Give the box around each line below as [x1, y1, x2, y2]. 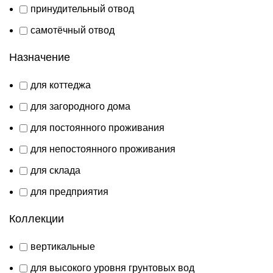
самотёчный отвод [30, 24, 115, 35]
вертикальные [30, 241, 95, 252]
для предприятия [30, 186, 108, 197]
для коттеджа [30, 79, 91, 90]
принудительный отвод [30, 3, 134, 14]
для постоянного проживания [30, 122, 165, 133]
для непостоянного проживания [30, 143, 175, 154]
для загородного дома [30, 101, 130, 112]
